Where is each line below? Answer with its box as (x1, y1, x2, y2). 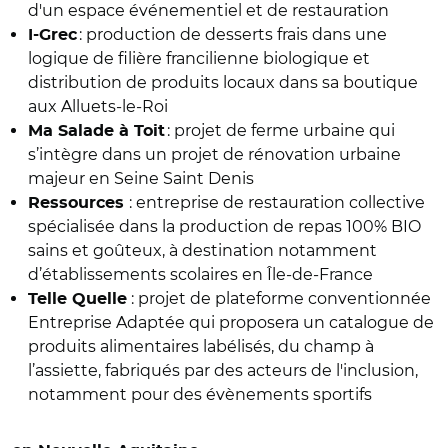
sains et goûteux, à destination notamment (28, 240, 377, 260)
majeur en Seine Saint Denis (28, 168, 258, 188)
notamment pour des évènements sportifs (28, 384, 372, 404)
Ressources (28, 194, 129, 211)
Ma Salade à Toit (28, 122, 165, 139)
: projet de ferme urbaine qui (165, 120, 395, 140)
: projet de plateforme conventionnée (127, 288, 431, 308)
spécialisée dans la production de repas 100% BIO (28, 216, 421, 236)
